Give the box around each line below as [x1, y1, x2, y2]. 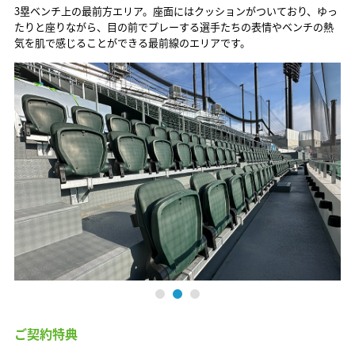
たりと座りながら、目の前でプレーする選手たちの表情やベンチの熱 [13, 18, 334, 34]
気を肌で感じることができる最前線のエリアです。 [13, 34, 250, 50]
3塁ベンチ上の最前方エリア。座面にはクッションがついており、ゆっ [13, 2, 338, 18]
